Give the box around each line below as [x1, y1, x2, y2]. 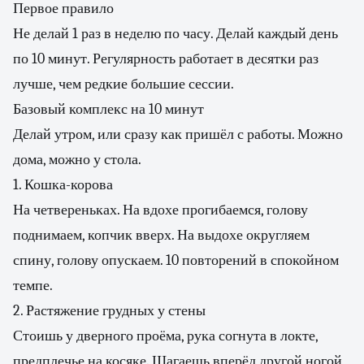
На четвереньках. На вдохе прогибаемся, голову [13, 201, 308, 219]
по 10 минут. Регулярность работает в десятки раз [13, 50, 318, 67]
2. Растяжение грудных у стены [13, 302, 206, 319]
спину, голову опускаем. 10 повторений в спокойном [13, 252, 339, 269]
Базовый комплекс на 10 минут [13, 101, 204, 118]
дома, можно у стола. [13, 151, 141, 168]
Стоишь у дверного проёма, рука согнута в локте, [13, 327, 318, 344]
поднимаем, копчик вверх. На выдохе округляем [13, 227, 310, 244]
